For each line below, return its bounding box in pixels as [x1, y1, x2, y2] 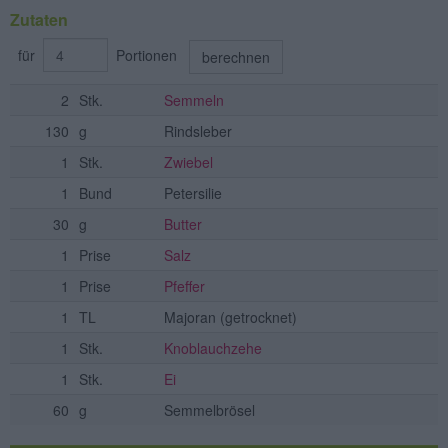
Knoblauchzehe [164, 338, 262, 359]
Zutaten [10, 8, 68, 31]
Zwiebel [164, 152, 213, 173]
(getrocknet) [216, 307, 297, 328]
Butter [164, 214, 202, 235]
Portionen [112, 45, 185, 65]
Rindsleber [164, 121, 232, 142]
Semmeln [164, 90, 224, 111]
